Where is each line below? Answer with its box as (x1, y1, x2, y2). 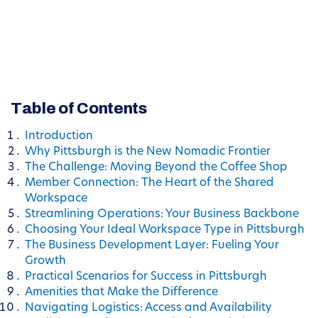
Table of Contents (11, 100, 147, 118)
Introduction (25, 131, 93, 143)
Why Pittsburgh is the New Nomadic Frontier (25, 146, 270, 158)
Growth (25, 256, 66, 268)
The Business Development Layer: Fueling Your (25, 240, 279, 252)
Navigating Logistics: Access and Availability (25, 302, 272, 314)
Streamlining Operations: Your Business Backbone (25, 209, 299, 221)
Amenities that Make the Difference (25, 287, 218, 299)
